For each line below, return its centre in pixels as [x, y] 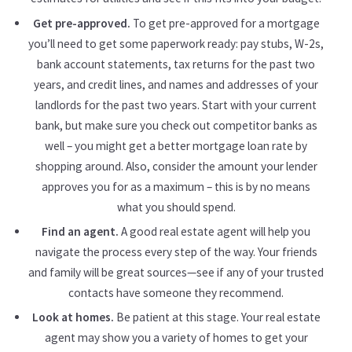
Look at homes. [73, 317]
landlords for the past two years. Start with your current [176, 104]
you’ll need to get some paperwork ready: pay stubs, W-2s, [176, 43]
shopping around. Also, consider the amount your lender [176, 166]
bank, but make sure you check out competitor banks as [176, 125]
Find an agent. [80, 231]
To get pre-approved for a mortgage [225, 23]
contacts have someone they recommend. [176, 292]
